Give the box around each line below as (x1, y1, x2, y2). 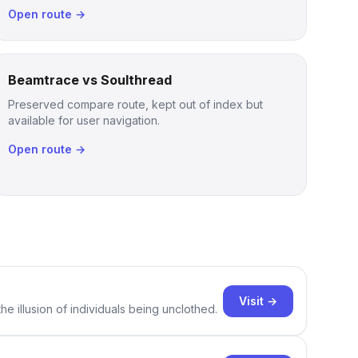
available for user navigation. (8, 113, 161, 127)
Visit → (239, 293, 277, 308)
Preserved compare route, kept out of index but (8, 97, 264, 111)
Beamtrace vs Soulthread (8, 72, 173, 88)
